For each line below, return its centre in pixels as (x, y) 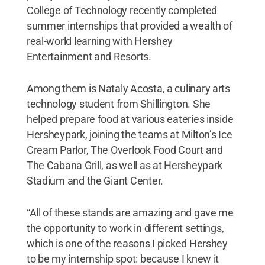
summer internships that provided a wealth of (129, 25)
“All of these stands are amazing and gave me (130, 212)
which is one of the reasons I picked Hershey (127, 243)
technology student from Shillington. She (118, 104)
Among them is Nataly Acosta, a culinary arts (128, 88)
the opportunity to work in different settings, (125, 228)
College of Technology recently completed (122, 10)
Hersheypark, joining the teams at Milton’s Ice (129, 134)
